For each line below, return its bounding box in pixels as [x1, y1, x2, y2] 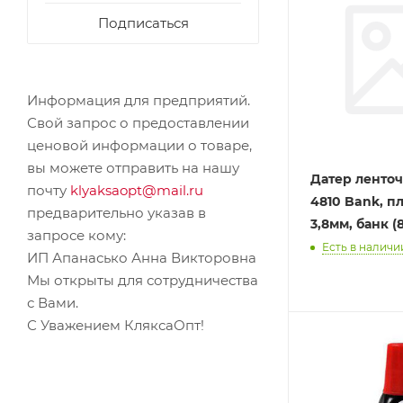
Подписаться [97, 14, 189, 31]
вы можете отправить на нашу [27, 159, 239, 176]
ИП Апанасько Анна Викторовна [27, 249, 256, 266]
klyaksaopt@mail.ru [70, 182, 203, 199]
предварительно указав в [27, 204, 206, 221]
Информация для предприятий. [27, 92, 250, 109]
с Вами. [27, 294, 82, 311]
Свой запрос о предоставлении [27, 114, 249, 131]
